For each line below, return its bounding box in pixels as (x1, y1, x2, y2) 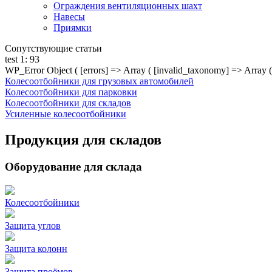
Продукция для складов (5, 131, 161, 148)
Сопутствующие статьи (5, 43, 102, 53)
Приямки (53, 22, 92, 33)
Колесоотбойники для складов (5, 98, 131, 108)
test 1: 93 (5, 54, 39, 64)
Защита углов (5, 220, 61, 231)
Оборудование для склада (5, 160, 142, 173)
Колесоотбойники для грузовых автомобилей (5, 76, 194, 86)
